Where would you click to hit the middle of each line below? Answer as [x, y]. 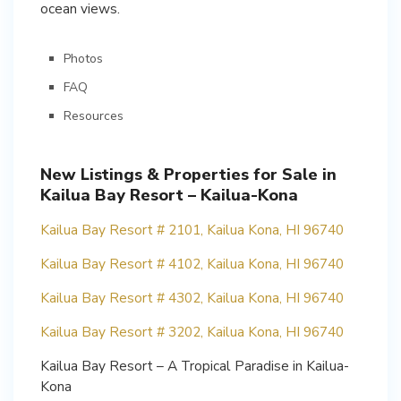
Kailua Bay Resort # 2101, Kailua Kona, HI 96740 [192, 229]
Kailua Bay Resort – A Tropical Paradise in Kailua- [195, 365]
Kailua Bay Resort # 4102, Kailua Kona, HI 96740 [192, 263]
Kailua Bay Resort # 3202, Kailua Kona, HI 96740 [192, 331]
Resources [94, 115]
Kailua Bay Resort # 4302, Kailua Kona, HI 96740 [192, 297]
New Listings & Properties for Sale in [188, 174]
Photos [83, 58]
